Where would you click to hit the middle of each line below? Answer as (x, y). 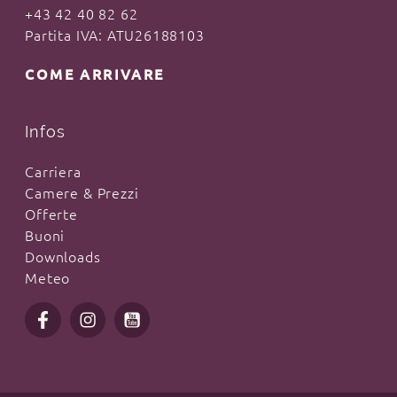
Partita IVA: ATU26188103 (115, 35)
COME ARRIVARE (95, 74)
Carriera (53, 171)
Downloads (63, 257)
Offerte (51, 214)
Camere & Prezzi (82, 193)
